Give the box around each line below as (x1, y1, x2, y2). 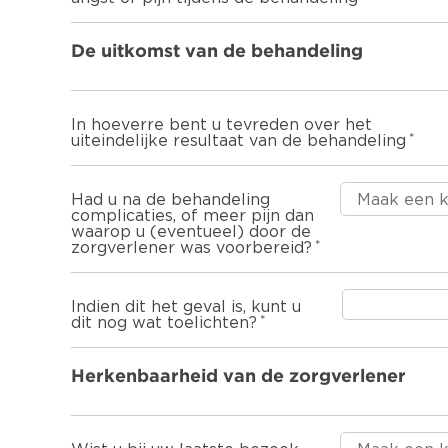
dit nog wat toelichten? (71, 314, 257, 331)
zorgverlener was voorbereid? (71, 239, 312, 256)
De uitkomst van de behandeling (71, 39, 363, 61)
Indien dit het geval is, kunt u (71, 298, 301, 315)
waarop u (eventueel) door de (71, 223, 311, 240)
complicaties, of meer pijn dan (71, 207, 314, 224)
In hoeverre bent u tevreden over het (71, 116, 372, 133)
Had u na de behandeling (71, 191, 270, 208)
